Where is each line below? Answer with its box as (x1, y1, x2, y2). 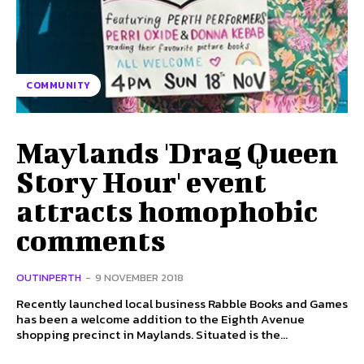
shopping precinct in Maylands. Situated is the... (16, 324, 288, 344)
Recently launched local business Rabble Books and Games (16, 293, 348, 313)
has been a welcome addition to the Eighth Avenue (16, 309, 305, 328)
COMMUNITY (26, 77, 91, 93)
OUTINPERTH (16, 269, 81, 285)
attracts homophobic (16, 193, 318, 227)
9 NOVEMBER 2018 (95, 269, 184, 285)
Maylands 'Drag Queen (16, 134, 338, 169)
